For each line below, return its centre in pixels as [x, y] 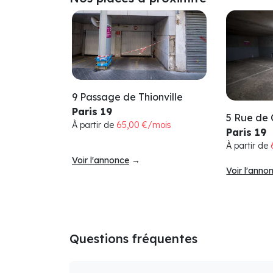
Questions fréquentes [133, 239]
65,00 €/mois [144, 125]
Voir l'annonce [101, 161]
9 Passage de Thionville [127, 97]
